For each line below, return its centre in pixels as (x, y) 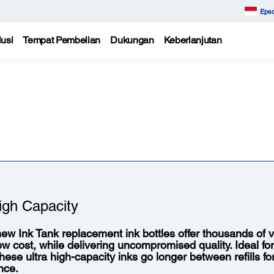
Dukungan (132, 40)
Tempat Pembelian (62, 40)
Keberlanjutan (193, 40)
